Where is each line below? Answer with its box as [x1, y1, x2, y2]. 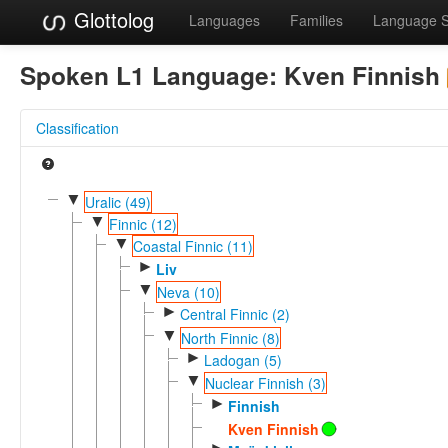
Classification [36, 117, 119, 138]
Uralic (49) [84, 191, 151, 212]
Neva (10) [156, 281, 220, 302]
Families [290, 10, 343, 30]
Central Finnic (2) [179, 304, 290, 325]
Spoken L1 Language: [20, 56, 284, 93]
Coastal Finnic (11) [132, 236, 253, 257]
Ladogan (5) [203, 349, 282, 370]
